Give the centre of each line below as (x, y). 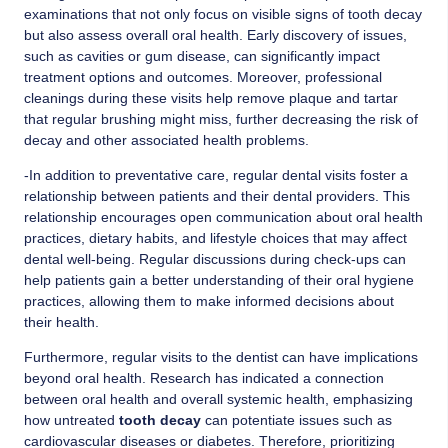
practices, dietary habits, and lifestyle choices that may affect (215, 238)
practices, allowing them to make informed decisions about (209, 301)
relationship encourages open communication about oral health (223, 217)
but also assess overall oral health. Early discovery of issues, (215, 34)
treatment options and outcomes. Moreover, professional (203, 76)
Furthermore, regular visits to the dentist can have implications (221, 357)
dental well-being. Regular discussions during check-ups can (215, 259)
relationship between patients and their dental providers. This (217, 196)
